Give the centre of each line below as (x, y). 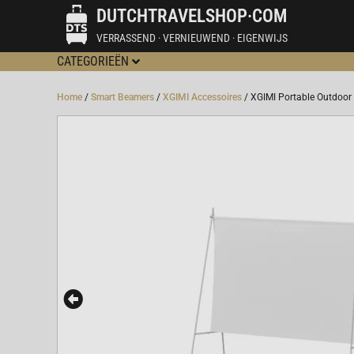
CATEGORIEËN (93, 61)
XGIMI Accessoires (202, 98)
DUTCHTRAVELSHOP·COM (192, 16)
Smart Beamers (122, 98)
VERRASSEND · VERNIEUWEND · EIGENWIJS (192, 38)
